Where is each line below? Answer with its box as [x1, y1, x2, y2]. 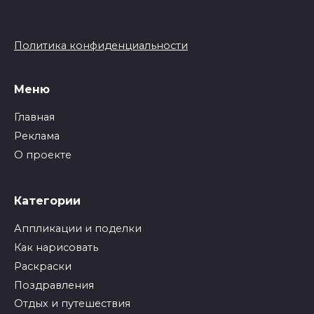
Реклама [14, 129, 60, 142]
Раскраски [14, 259, 71, 273]
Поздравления [14, 278, 94, 292]
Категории [14, 193, 81, 207]
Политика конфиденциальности [14, 39, 188, 52]
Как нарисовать [14, 241, 98, 254]
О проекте [14, 148, 71, 161]
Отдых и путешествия [14, 297, 130, 310]
